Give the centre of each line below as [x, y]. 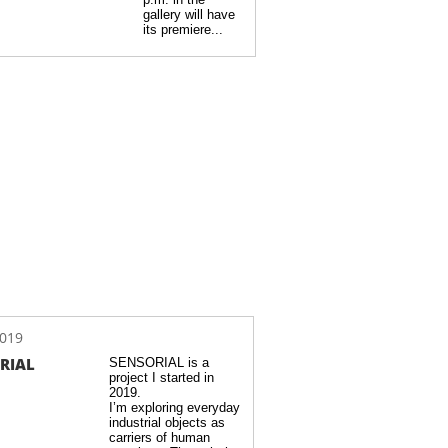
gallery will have [189, 14]
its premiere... [183, 29]
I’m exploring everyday [174, 407]
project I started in [161, 377]
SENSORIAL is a [159, 362]
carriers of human [159, 437]
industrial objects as [167, 422]
